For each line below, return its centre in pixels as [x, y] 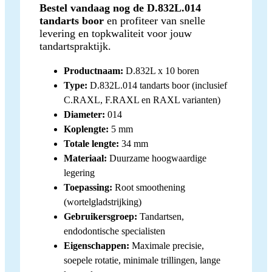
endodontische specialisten [114, 231]
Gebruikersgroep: [100, 216]
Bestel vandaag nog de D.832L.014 [120, 8]
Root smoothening [149, 187]
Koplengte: [86, 129]
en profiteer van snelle [155, 20]
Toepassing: [88, 187]
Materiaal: [85, 158]
